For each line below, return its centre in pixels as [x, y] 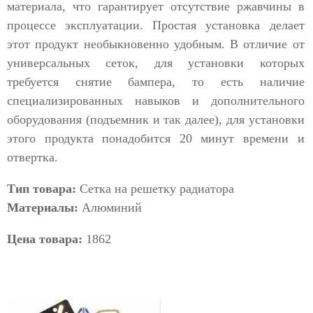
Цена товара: [45, 239]
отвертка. [32, 158]
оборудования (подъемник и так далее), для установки [156, 120]
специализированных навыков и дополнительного [156, 101]
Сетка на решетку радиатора [155, 189]
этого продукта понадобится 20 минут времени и [156, 139]
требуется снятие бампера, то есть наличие [156, 82]
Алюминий [110, 208]
